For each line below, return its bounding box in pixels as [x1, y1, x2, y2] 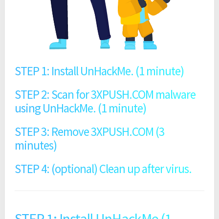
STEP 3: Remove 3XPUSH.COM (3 [15, 124, 164, 140]
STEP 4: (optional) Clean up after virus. [15, 161, 192, 177]
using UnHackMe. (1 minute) [15, 100, 146, 116]
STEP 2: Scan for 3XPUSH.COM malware [15, 87, 196, 103]
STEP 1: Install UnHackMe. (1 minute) [15, 63, 184, 79]
